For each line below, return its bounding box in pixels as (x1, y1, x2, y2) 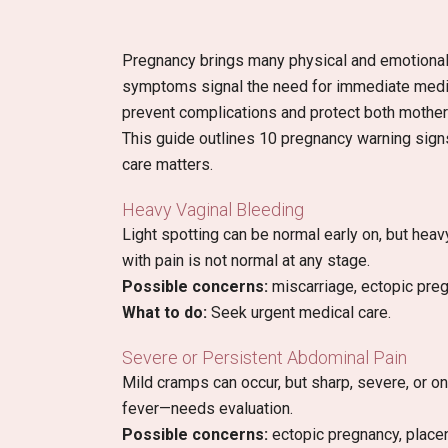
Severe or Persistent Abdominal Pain (122, 347, 407, 369)
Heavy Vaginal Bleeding (122, 199, 304, 221)
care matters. (122, 155, 213, 175)
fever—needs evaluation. (122, 399, 293, 419)
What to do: (122, 303, 207, 323)
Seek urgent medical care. (207, 303, 391, 323)
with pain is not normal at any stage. (122, 251, 370, 271)
